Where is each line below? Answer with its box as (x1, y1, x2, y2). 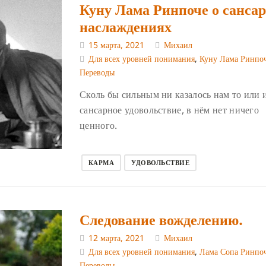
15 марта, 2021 (88, 39, 144, 51)
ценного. (80, 119, 118, 132)
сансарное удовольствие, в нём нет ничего (80, 103, 259, 117)
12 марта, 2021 (88, 232, 144, 243)
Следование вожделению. (80, 210, 243, 229)
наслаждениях (80, 17, 172, 37)
